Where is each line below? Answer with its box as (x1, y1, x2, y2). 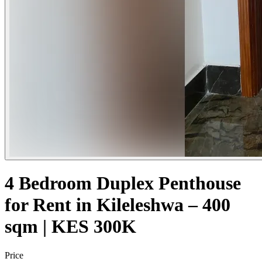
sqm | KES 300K (5, 216, 136, 237)
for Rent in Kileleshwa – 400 (5, 194, 230, 216)
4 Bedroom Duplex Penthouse (5, 173, 241, 194)
